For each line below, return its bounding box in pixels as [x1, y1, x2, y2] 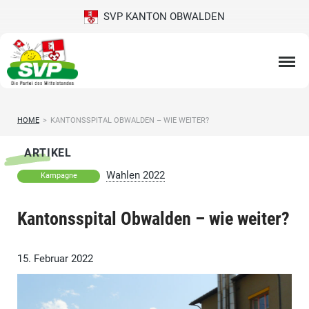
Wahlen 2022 [106, 169, 165, 182]
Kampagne [40, 171, 77, 181]
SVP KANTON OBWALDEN [98, 10, 225, 23]
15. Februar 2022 [17, 252, 93, 266]
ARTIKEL [24, 146, 72, 160]
